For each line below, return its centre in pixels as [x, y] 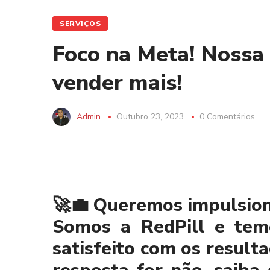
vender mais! [117, 83]
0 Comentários [227, 117]
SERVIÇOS [80, 24]
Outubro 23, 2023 [150, 117]
